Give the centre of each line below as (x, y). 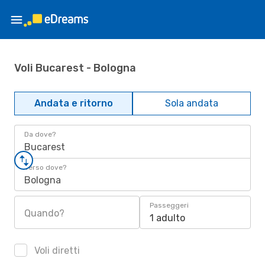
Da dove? (40, 134)
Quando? (44, 213)
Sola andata (192, 103)
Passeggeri (169, 205)
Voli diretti (56, 251)
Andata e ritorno (73, 103)
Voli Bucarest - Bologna (75, 68)
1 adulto (167, 218)
